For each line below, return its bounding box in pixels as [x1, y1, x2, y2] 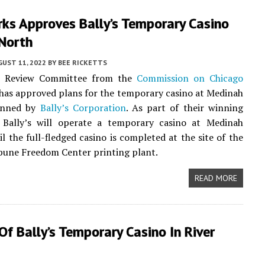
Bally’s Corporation [40, 101, 126, 114]
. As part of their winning [125, 101, 243, 114]
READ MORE [194, 173, 237, 183]
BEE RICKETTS [58, 58, 107, 67]
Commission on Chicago [136, 72, 243, 85]
